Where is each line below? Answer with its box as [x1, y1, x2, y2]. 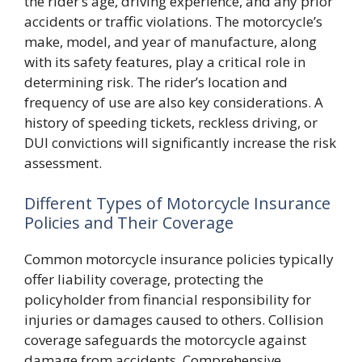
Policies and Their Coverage [24, 211, 234, 234]
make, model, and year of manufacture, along [24, 32, 317, 51]
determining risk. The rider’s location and [24, 73, 288, 91]
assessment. [24, 154, 102, 172]
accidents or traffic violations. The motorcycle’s [24, 12, 322, 31]
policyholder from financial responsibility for [24, 289, 311, 309]
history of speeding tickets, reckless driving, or [24, 113, 318, 132]
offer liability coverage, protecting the [24, 269, 263, 288]
